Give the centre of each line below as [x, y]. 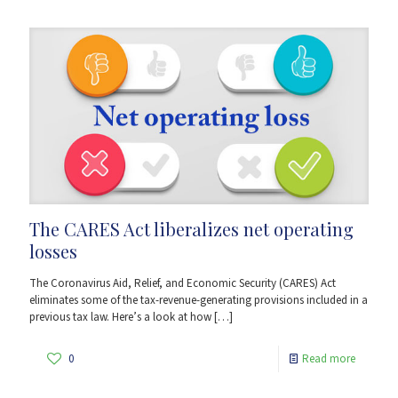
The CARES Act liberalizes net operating [191, 229]
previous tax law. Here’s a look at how [120, 318]
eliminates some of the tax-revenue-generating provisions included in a [199, 301]
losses [53, 251]
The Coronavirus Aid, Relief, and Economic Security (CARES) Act [183, 284]
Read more [329, 359]
